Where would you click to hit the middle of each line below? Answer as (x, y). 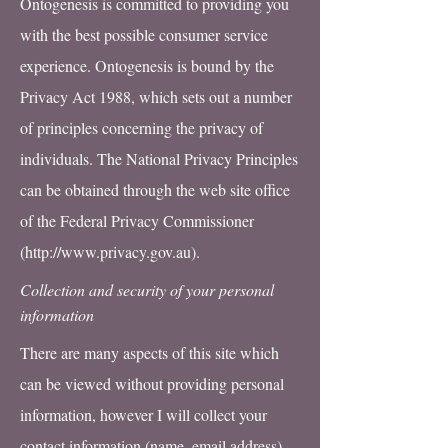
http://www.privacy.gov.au (108, 251)
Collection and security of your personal (147, 289)
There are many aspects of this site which (149, 352)
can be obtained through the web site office (155, 189)
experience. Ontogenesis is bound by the (147, 65)
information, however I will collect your (143, 414)
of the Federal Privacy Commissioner (137, 220)
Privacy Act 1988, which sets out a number (156, 96)
